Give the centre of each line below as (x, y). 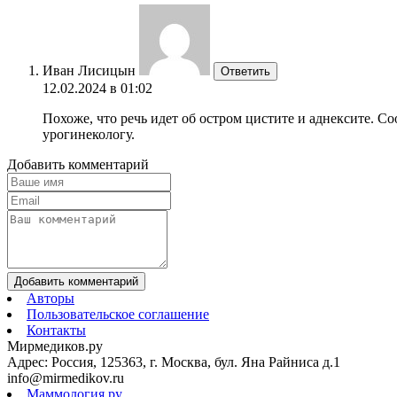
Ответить (245, 71)
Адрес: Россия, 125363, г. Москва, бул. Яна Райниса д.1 (174, 362)
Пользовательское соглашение (118, 314)
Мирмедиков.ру (55, 346)
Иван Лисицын (89, 70)
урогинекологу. (89, 134)
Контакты (56, 330)
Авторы (51, 298)
